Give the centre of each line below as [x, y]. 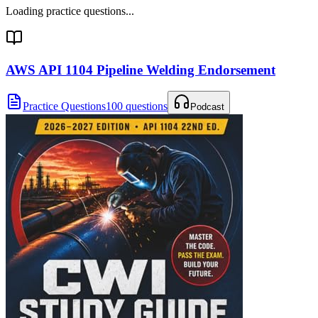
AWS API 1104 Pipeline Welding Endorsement [141, 70]
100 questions [137, 106]
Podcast [207, 107]
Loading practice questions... [70, 11]
